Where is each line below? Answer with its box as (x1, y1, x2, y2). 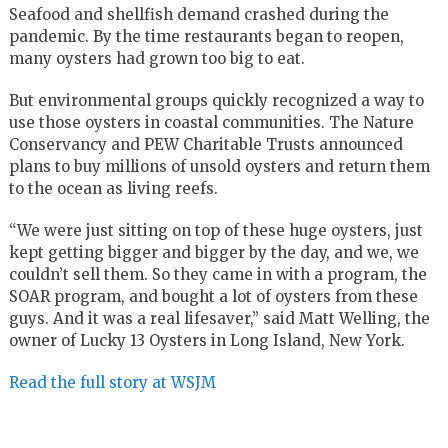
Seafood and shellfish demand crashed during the (8, 4, 389, 24)
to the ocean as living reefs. (8, 178, 218, 198)
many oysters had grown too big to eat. (8, 48, 305, 68)
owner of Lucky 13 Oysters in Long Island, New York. (8, 330, 405, 350)
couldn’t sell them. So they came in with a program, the (8, 264, 427, 284)
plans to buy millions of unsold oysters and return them (8, 156, 430, 176)
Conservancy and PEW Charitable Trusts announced (8, 134, 403, 154)
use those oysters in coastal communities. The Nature (8, 112, 414, 132)
